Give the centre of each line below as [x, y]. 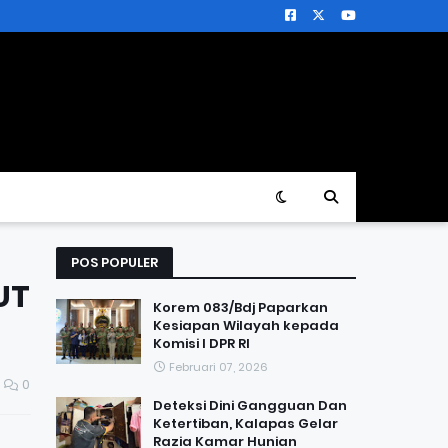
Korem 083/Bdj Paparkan [240, 307]
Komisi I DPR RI [201, 343]
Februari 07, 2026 [218, 367]
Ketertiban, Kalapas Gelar [245, 423]
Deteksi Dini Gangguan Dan [250, 405]
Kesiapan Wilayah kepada [246, 325]
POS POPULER [114, 262]
